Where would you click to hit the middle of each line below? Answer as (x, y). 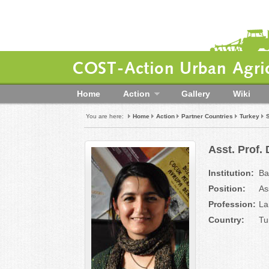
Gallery (195, 94)
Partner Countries (207, 116)
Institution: (231, 173)
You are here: (105, 116)
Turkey (249, 116)
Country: (226, 220)
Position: (227, 189)
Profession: (232, 204)
